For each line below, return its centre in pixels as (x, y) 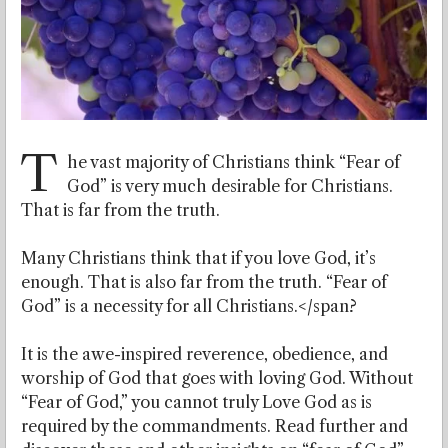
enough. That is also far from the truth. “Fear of (204, 282)
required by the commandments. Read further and (214, 426)
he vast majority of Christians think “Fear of (233, 162)
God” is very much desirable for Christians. (230, 186)
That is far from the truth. (120, 210)
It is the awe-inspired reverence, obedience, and (204, 354)
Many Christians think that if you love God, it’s (198, 258)
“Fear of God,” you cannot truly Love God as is (196, 402)
